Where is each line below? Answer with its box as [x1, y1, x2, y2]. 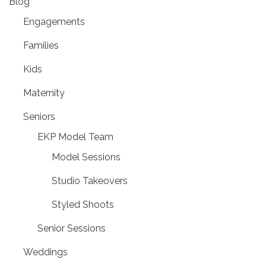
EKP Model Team [37, 131, 113, 142]
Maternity [23, 87, 65, 99]
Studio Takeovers [52, 175, 128, 186]
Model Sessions [52, 151, 121, 163]
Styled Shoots [52, 198, 114, 210]
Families [23, 39, 59, 51]
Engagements [23, 15, 85, 27]
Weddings [23, 246, 68, 258]
